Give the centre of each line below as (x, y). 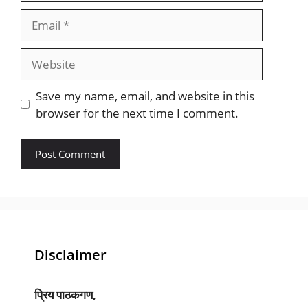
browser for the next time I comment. (137, 113)
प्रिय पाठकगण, (65, 295)
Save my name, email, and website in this (145, 96)
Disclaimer (70, 255)
